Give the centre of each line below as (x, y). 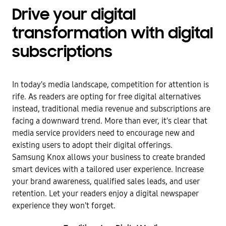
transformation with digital (112, 34)
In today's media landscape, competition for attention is (110, 84)
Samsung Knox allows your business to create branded (109, 157)
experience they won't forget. (64, 206)
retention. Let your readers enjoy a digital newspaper (105, 193)
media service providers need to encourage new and (103, 133)
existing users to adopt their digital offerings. (92, 145)
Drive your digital (74, 16)
